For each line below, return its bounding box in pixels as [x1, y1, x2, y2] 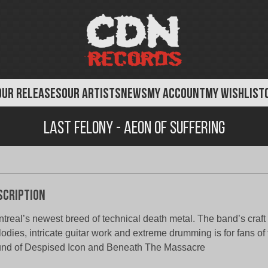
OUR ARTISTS [62, 87, 121, 102]
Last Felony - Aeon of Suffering [43, 119, 225, 138]
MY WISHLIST [205, 87, 264, 102]
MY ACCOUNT [147, 87, 205, 102]
